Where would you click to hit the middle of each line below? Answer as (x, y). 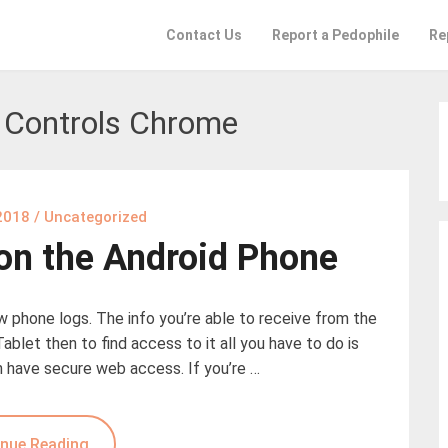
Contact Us (204, 35)
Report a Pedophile (335, 35)
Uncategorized (95, 216)
